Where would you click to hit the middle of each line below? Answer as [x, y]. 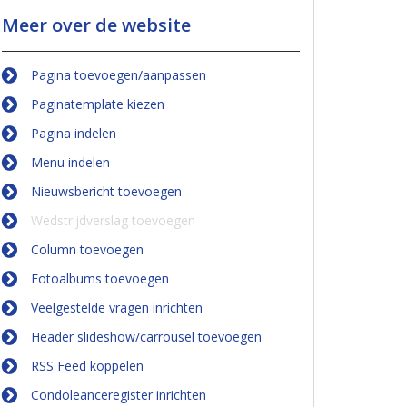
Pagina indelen [74, 133]
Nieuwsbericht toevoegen [106, 191]
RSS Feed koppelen [87, 366]
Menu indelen [70, 162]
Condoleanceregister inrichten [119, 395]
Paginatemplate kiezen [98, 104]
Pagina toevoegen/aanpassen [119, 75]
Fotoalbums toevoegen [100, 278]
